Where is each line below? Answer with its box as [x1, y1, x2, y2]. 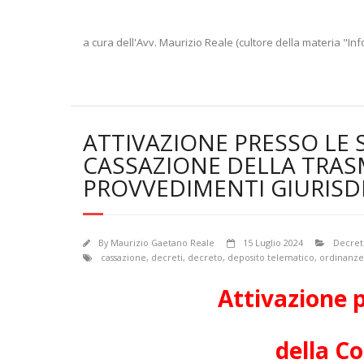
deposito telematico [227, 251, 314, 263]
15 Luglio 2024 [243, 236, 303, 249]
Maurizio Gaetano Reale [110, 236, 214, 249]
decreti [151, 251, 183, 263]
